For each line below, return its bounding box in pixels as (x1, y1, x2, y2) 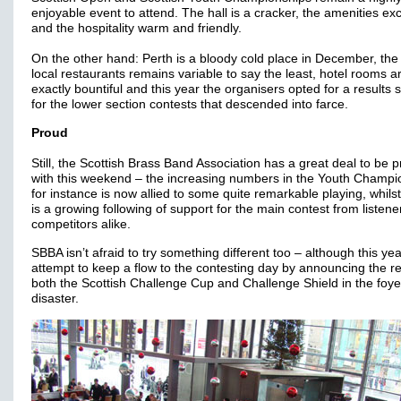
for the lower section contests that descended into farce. (31, 98, 348, 111)
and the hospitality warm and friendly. (31, 21, 242, 35)
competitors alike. (31, 218, 131, 231)
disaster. (31, 292, 82, 305)
